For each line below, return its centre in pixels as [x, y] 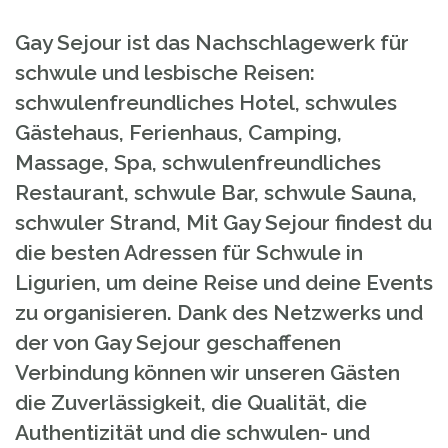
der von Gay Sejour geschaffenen [178, 342]
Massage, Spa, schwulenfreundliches [198, 162]
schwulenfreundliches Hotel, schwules [206, 102]
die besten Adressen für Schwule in [189, 252]
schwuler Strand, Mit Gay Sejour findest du [223, 222]
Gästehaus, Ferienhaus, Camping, [178, 132]
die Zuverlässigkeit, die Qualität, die [191, 402]
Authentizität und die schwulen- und [192, 432]
